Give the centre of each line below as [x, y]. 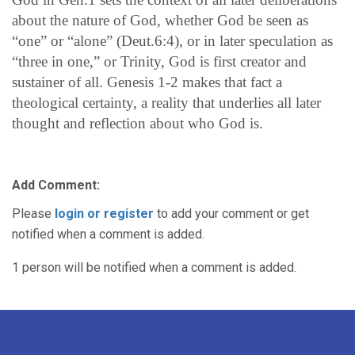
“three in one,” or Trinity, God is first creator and [159, 61]
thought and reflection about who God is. [139, 123]
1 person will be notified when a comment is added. [154, 267]
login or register [104, 213]
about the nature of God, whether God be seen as [160, 20]
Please [33, 213]
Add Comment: [56, 185]
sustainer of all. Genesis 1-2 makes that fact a [147, 82]
